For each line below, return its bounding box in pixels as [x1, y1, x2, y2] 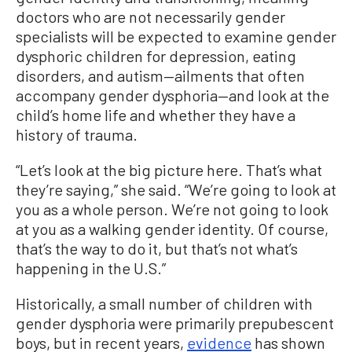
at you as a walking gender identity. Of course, [16, 219, 328, 239]
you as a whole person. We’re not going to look [16, 200, 328, 219]
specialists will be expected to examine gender [16, 27, 336, 46]
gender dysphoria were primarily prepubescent [16, 313, 334, 333]
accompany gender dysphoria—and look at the [16, 86, 329, 105]
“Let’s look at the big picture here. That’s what [16, 160, 322, 180]
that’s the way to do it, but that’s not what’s [16, 239, 298, 258]
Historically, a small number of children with [16, 294, 313, 313]
